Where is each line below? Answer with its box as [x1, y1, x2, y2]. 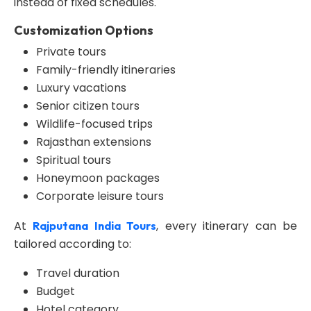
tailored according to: [14, 236, 131, 252]
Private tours [36, 44, 106, 60]
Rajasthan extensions [36, 134, 151, 150]
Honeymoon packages [36, 170, 160, 186]
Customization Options [14, 22, 153, 38]
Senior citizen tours [36, 98, 140, 114]
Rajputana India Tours [33, 219, 157, 233]
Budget [36, 283, 75, 299]
